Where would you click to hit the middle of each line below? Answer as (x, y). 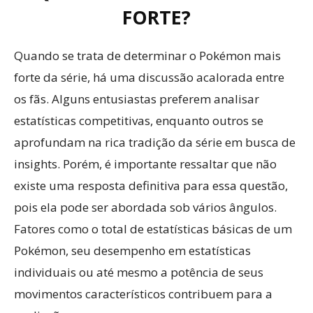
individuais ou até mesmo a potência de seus (139, 272)
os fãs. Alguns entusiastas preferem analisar (137, 99)
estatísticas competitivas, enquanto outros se (139, 121)
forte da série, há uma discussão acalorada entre (149, 77)
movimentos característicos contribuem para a (143, 294)
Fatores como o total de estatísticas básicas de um (153, 229)
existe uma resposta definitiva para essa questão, (151, 185)
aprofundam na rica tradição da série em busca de (155, 142)
